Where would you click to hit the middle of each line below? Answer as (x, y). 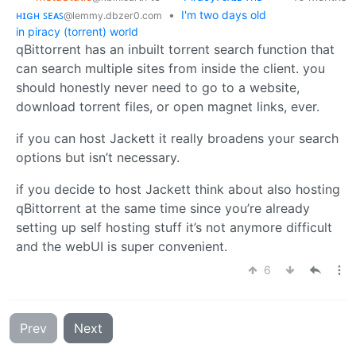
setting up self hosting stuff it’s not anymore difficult (174, 227)
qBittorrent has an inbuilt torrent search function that (175, 49)
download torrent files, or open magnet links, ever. (168, 106)
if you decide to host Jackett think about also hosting (178, 189)
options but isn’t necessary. (98, 157)
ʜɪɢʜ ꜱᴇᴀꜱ (40, 14)
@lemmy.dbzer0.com (113, 15)
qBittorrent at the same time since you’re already (163, 208)
